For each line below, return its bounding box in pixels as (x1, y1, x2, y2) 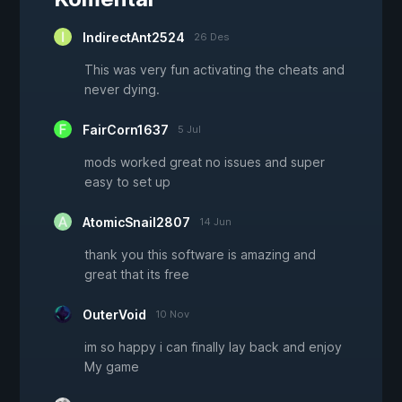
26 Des (194, 31, 230, 44)
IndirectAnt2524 (83, 30, 185, 46)
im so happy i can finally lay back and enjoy (84, 339, 342, 355)
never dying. (84, 82, 160, 98)
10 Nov (155, 308, 189, 321)
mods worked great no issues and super (84, 154, 325, 170)
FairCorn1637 (83, 122, 169, 138)
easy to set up (84, 174, 170, 190)
